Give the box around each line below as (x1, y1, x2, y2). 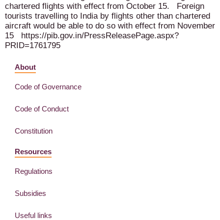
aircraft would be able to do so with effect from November (5, 21, 215, 30)
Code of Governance (15, 82, 82, 91)
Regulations (15, 167, 53, 176)
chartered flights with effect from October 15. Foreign (5, 1, 204, 11)
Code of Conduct (15, 105, 69, 113)
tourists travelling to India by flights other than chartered (5, 11, 210, 21)
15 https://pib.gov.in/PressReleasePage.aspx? (5, 30, 179, 40)
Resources (15, 147, 52, 156)
